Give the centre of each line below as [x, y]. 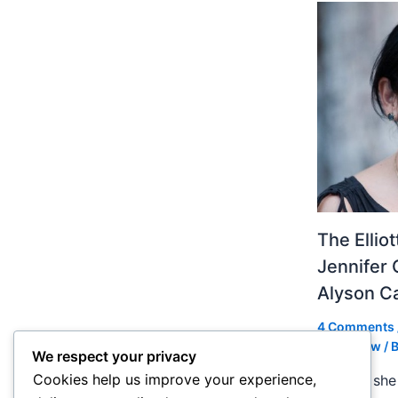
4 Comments [356, 326]
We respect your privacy [114, 357]
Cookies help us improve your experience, [175, 380]
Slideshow [349, 346]
